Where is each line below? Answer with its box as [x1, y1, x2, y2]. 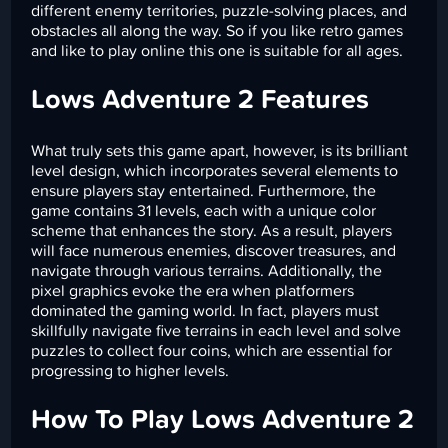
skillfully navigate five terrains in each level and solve [31, 322, 402, 339]
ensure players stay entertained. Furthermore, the [31, 182, 377, 199]
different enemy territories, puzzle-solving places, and [31, 2, 408, 19]
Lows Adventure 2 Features [31, 87, 370, 115]
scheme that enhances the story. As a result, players [31, 222, 393, 239]
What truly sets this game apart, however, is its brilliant [31, 142, 409, 159]
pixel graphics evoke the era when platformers [31, 282, 355, 299]
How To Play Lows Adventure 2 [31, 407, 415, 435]
